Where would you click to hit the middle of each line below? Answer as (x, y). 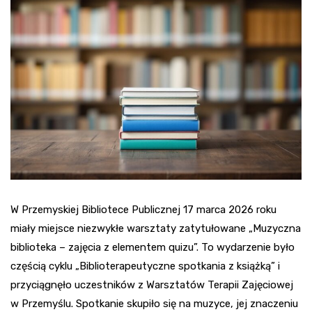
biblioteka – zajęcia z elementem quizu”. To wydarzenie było (153, 247)
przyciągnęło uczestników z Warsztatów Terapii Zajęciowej (152, 284)
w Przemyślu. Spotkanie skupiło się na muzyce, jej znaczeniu (154, 303)
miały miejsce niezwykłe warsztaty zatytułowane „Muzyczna (156, 228)
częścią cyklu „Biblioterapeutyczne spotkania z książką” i (145, 266)
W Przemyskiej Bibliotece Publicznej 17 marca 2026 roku (143, 209)
